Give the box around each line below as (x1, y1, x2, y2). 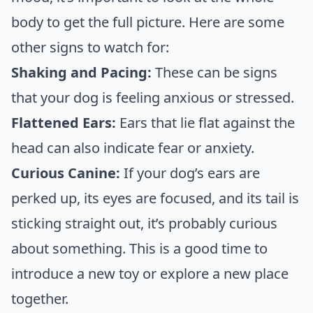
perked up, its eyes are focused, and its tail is (11, 188, 299, 208)
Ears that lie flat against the (116, 112, 295, 132)
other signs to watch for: (11, 37, 169, 57)
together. (11, 289, 68, 308)
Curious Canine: (11, 163, 120, 182)
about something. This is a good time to (11, 238, 268, 258)
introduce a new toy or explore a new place (11, 263, 289, 283)
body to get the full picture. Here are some (11, 12, 284, 31)
